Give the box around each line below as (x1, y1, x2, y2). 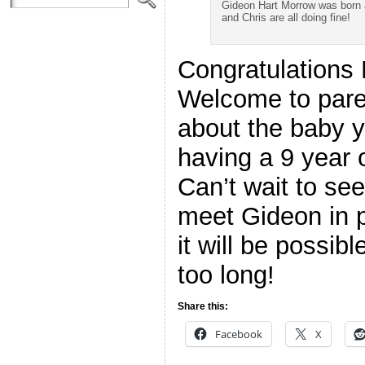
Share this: (178, 300, 228, 312)
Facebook (215, 326, 262, 341)
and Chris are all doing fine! (221, 11, 350, 24)
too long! (178, 260, 275, 289)
